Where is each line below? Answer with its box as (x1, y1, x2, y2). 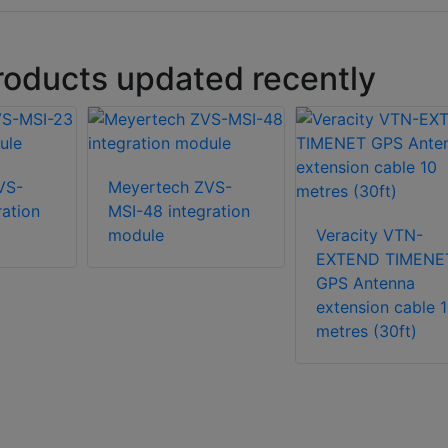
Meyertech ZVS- (107, 177, 232, 198)
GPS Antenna (316, 273, 415, 294)
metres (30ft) (316, 321, 417, 342)
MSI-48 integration (107, 201, 250, 222)
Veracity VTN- (316, 225, 423, 246)
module (107, 225, 164, 246)
